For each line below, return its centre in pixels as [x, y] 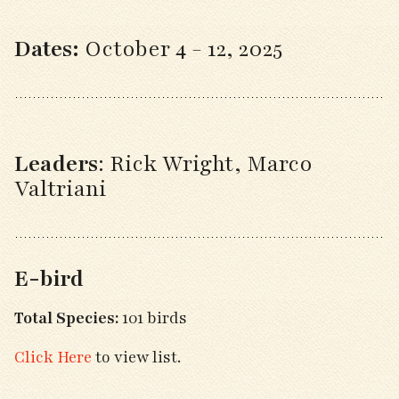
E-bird [49, 279]
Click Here [53, 357]
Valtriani [60, 189]
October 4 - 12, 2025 [183, 49]
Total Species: [66, 318]
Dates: [49, 49]
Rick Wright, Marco [211, 164]
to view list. [136, 357]
